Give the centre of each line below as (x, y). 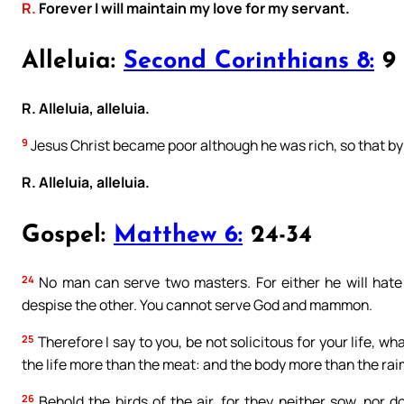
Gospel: (68, 236)
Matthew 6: (178, 236)
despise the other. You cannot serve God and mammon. (197, 305)
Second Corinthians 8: (249, 62)
